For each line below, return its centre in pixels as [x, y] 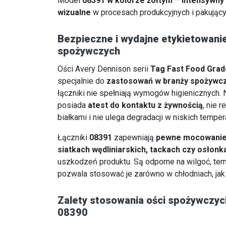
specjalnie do [82, 81]
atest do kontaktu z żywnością [145, 105]
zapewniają [134, 138]
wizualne [74, 13]
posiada [73, 105]
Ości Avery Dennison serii [104, 69]
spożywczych [89, 51]
